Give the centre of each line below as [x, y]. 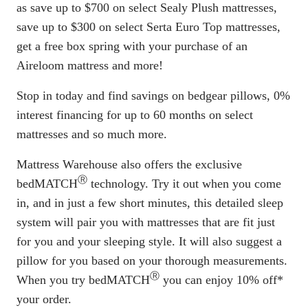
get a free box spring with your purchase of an [132, 46]
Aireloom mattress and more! [90, 65]
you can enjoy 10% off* [221, 279]
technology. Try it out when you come [184, 183]
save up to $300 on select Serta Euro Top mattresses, [148, 26]
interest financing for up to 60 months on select [135, 114]
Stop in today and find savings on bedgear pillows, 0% [153, 95]
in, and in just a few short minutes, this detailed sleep [150, 202]
